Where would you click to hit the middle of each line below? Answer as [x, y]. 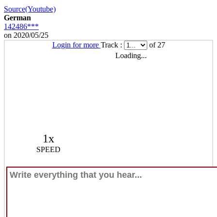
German [17, 17]
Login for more [76, 45]
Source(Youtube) [30, 9]
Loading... [131, 55]
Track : [112, 45]
